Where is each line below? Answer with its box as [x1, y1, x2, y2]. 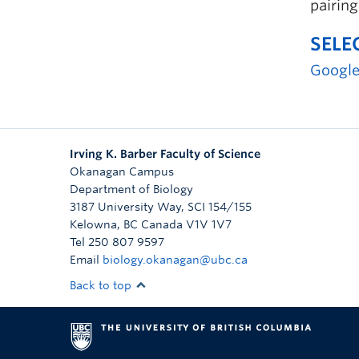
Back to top [70, 279, 135, 292]
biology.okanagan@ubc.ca [103, 253, 248, 266]
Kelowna [70, 218, 117, 231]
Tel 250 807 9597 [70, 236, 164, 248]
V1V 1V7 [186, 218, 232, 231]
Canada [141, 218, 183, 231]
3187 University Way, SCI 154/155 [70, 200, 252, 213]
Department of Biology [70, 183, 193, 196]
